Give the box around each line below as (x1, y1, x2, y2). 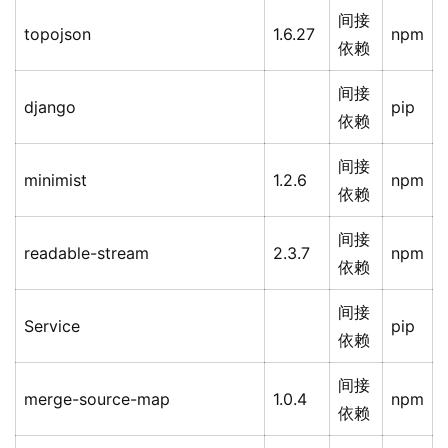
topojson (24, 24, 91, 45)
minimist (24, 170, 87, 191)
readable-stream (24, 243, 149, 264)
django (24, 97, 76, 118)
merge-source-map (24, 389, 170, 410)
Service (24, 316, 80, 337)
